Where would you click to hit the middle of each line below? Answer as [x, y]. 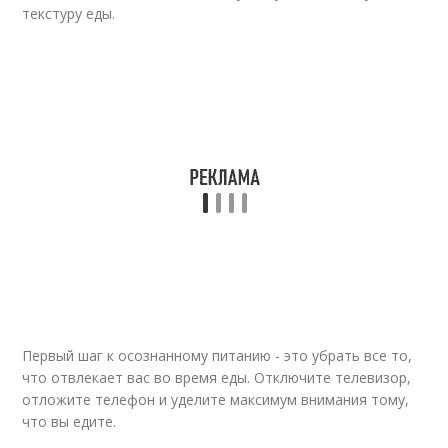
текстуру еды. [69, 13]
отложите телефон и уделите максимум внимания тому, [216, 399]
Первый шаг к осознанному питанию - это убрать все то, [217, 355]
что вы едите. [69, 421]
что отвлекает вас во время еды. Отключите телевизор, [217, 377]
